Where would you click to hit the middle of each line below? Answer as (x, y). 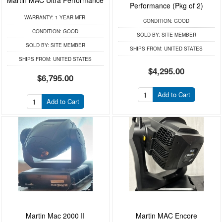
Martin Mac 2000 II (55, 216)
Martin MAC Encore (166, 216)
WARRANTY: (39, 17)
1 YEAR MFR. (70, 17)
